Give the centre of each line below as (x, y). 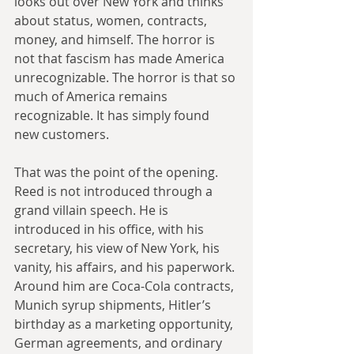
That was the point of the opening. (118, 173)
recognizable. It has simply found (113, 116)
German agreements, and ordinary (120, 343)
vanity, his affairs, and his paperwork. (126, 267)
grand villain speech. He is (93, 211)
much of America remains (92, 97)
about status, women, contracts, (112, 21)
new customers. (62, 135)
